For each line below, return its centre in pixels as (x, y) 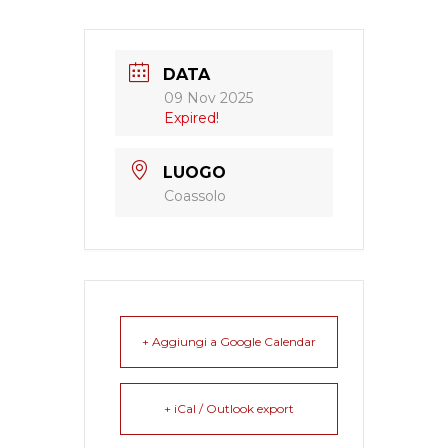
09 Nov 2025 (208, 98)
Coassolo (195, 196)
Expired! (191, 118)
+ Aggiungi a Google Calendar (229, 341)
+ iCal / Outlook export (229, 408)
